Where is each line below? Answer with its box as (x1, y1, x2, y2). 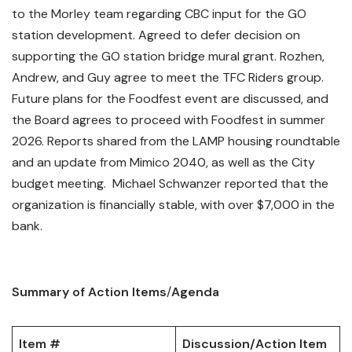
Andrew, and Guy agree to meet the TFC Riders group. (12, 68, 324, 86)
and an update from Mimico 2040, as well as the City (12, 153, 315, 170)
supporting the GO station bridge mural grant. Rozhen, (12, 47, 324, 64)
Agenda (171, 283, 219, 300)
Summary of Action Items (12, 283, 167, 300)
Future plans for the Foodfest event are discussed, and (12, 90, 328, 107)
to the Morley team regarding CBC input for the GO (12, 5, 306, 22)
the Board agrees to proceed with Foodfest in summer (12, 111, 325, 128)
